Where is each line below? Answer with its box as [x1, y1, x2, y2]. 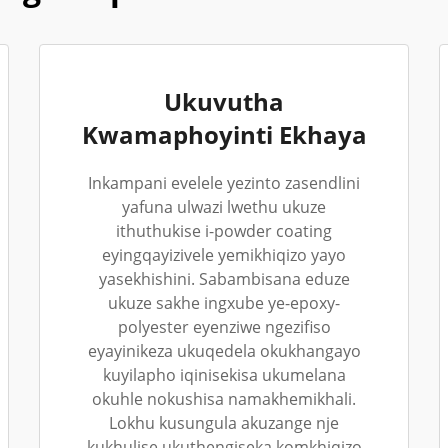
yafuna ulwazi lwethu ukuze [122, 196, 326, 218]
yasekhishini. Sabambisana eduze [98, 268, 350, 290]
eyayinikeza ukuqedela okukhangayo [87, 340, 361, 362]
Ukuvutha [164, 85, 284, 118]
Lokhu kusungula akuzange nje [109, 412, 339, 434]
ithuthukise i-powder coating [116, 220, 332, 242]
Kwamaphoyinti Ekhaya [81, 118, 367, 151]
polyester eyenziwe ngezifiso [117, 316, 331, 338]
